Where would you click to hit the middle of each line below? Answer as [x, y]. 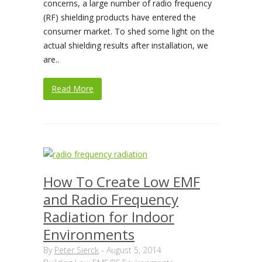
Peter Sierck [77, 250]
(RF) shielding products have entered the [120, 17]
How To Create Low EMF [122, 182]
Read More [73, 89]
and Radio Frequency [111, 199]
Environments [89, 234]
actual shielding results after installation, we [126, 45]
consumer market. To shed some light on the [129, 31]
